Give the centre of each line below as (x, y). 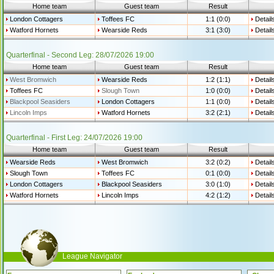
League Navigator (92, 256)
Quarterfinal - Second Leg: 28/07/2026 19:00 (80, 55)
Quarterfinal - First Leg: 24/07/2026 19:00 (74, 138)
